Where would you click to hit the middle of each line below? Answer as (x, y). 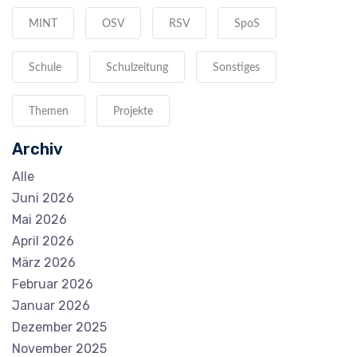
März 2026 (44, 262)
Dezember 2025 (59, 327)
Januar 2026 (51, 305)
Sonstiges (236, 67)
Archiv (37, 149)
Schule (45, 67)
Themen (49, 111)
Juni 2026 (43, 198)
